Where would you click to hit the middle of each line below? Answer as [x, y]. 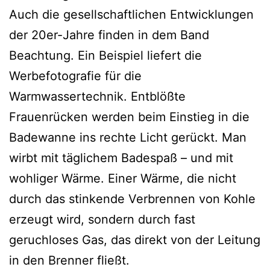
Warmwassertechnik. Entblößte [97, 96]
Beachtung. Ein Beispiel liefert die [105, 55]
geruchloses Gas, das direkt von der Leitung [135, 240]
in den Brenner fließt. [69, 260]
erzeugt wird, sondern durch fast [102, 219]
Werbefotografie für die [75, 76]
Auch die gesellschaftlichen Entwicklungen [131, 14]
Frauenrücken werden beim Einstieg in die [129, 117]
